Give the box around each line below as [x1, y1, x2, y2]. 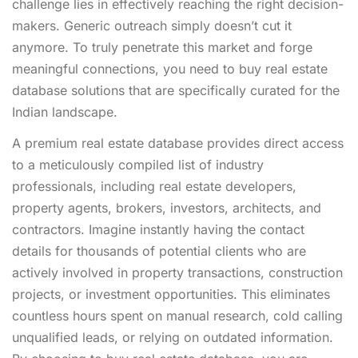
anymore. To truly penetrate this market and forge [12, 38, 312, 55]
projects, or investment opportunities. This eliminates [12, 285, 330, 302]
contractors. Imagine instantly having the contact [12, 221, 304, 237]
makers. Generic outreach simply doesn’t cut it [12, 17, 292, 34]
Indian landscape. [12, 103, 117, 120]
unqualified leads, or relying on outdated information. [12, 328, 333, 345]
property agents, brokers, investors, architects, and [12, 199, 321, 216]
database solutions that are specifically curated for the [12, 82, 340, 98]
